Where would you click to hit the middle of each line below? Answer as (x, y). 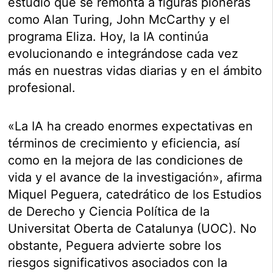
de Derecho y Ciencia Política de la (109, 212)
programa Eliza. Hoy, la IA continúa (108, 37)
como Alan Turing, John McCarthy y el (119, 20)
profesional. (42, 88)
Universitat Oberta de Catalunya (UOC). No (133, 229)
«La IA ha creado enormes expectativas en (131, 126)
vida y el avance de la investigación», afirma (135, 178)
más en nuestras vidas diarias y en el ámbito (135, 71)
